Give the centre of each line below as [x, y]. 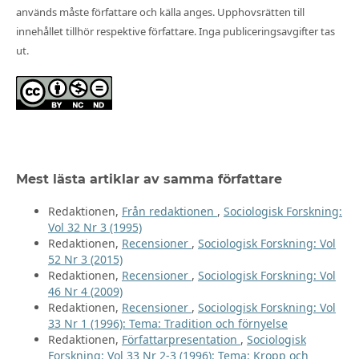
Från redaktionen [169, 212]
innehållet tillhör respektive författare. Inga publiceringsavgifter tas [175, 32]
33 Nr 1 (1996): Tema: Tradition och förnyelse [167, 324]
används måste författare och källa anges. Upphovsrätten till [160, 12]
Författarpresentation [181, 340]
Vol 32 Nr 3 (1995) [95, 228]
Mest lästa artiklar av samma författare [149, 179]
